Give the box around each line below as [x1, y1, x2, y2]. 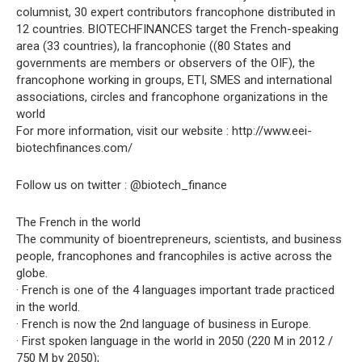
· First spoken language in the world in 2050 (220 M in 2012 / [16, 334, 333, 348]
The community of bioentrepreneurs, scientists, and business [16, 232, 342, 246]
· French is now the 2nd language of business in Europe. [16, 317, 311, 331]
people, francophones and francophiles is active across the [16, 249, 332, 263]
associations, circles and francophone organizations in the [16, 90, 328, 104]
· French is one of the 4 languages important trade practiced [16, 283, 335, 297]
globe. [16, 266, 48, 280]
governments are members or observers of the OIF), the [16, 56, 315, 70]
